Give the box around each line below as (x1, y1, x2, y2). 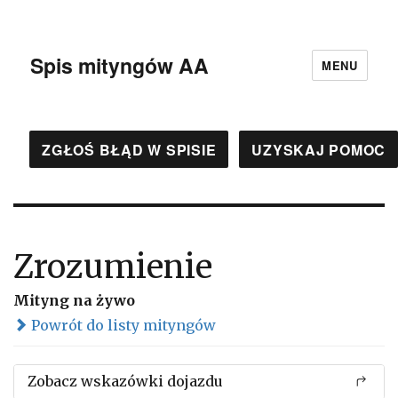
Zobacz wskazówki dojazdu (28, 372, 223, 390)
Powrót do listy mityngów (28, 316, 216, 334)
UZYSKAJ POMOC (251, 139, 386, 160)
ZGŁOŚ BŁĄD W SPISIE (42, 139, 217, 160)
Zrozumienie (13, 247, 212, 287)
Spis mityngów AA (30, 50, 210, 80)
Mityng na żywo (13, 291, 135, 309)
